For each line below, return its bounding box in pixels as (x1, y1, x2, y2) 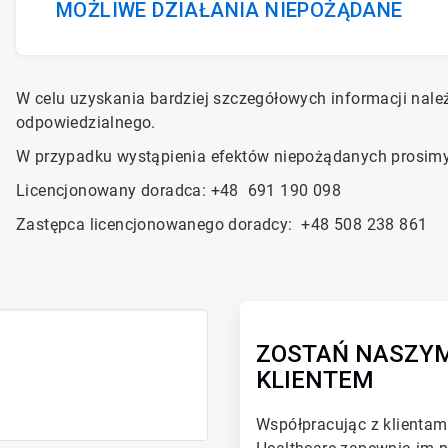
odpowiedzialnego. (15, 113, 156, 132)
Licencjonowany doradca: (15, 181, 207, 200)
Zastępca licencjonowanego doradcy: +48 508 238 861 (15, 215, 432, 234)
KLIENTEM (256, 366, 374, 394)
